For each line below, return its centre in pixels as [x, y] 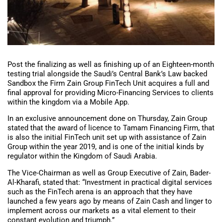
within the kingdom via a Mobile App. [68, 102]
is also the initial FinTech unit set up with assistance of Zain [107, 138]
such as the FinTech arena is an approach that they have [100, 192]
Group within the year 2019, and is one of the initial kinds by [106, 147]
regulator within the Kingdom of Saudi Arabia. [82, 156]
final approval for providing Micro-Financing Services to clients [111, 92]
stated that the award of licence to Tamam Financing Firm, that [111, 128]
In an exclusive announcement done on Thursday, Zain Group [107, 119]
